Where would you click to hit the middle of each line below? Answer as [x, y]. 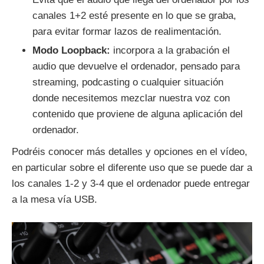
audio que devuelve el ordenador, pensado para [136, 67]
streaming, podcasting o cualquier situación [128, 82]
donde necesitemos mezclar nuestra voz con [131, 98]
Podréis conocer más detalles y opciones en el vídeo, [130, 152]
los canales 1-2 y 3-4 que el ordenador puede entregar [131, 184]
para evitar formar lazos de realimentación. [127, 32]
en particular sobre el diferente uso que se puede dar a [132, 168]
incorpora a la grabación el [170, 51]
